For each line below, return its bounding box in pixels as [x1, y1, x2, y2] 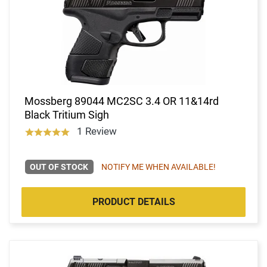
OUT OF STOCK [30, 162, 89, 172]
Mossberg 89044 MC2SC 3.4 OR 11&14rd [24, 94, 219, 107]
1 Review [76, 125, 117, 137]
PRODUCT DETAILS [92, 195, 175, 207]
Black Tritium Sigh [24, 108, 109, 121]
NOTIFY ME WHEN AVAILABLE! [101, 162, 216, 172]
